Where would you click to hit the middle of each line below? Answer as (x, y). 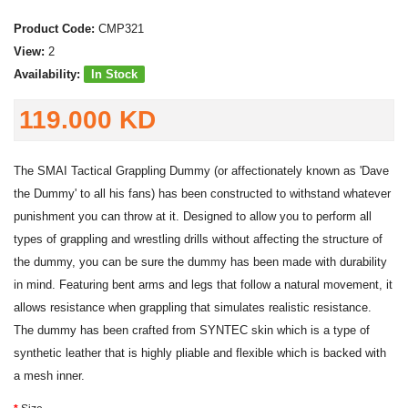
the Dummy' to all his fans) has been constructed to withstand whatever (202, 194)
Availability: (47, 74)
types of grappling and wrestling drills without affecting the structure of (198, 239)
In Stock (114, 74)
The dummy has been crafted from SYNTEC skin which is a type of (192, 330)
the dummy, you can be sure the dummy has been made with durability (200, 262)
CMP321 (121, 29)
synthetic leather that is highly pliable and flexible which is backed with (200, 353)
